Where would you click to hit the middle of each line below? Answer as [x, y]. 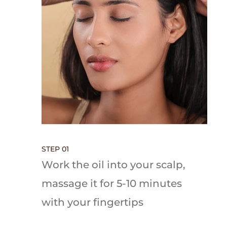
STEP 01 [55, 149]
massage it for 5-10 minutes [112, 183]
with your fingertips [93, 202]
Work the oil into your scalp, [114, 164]
